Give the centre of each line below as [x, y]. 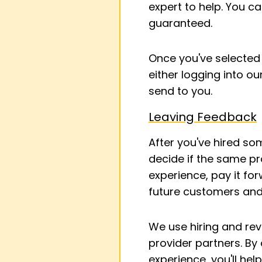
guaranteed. [180, 23]
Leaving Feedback [203, 117]
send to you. [180, 91]
